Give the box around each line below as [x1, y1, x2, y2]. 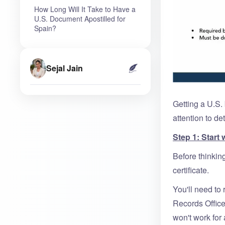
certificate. [173, 164, 209, 176]
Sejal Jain [46, 62, 83, 74]
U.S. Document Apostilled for [34, 13, 126, 24]
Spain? [34, 23, 56, 33]
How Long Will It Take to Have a [34, 4, 136, 14]
